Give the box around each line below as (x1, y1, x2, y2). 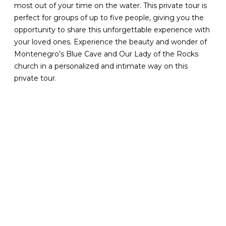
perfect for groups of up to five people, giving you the (14, 13, 204, 22)
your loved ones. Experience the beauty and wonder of (14, 37, 207, 46)
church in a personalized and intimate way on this (14, 61, 188, 71)
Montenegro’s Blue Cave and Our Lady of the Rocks (14, 49, 199, 59)
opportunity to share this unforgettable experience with (14, 25, 210, 34)
